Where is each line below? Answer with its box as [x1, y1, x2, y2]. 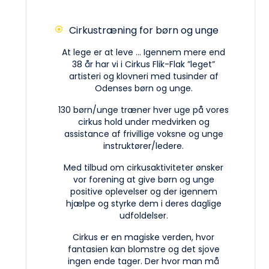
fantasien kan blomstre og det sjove [67, 243, 220, 255]
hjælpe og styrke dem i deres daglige [65, 197, 222, 210]
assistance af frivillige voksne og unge [64, 127, 223, 140]
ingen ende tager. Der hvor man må [68, 255, 219, 267]
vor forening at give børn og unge [73, 173, 214, 186]
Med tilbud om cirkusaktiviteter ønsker [64, 161, 223, 174]
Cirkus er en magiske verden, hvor [73, 231, 214, 243]
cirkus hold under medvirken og [77, 115, 210, 128]
